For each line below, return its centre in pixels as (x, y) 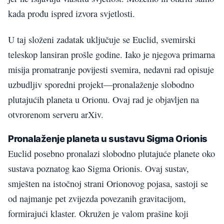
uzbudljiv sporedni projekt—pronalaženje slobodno (101, 85)
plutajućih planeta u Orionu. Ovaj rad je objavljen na (103, 100)
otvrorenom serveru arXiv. (56, 115)
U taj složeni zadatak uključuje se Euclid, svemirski (102, 40)
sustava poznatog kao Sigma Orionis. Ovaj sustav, (98, 169)
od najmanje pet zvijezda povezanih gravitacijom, (97, 199)
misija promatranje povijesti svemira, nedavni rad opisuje (111, 70)
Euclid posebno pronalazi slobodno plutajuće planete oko (111, 154)
